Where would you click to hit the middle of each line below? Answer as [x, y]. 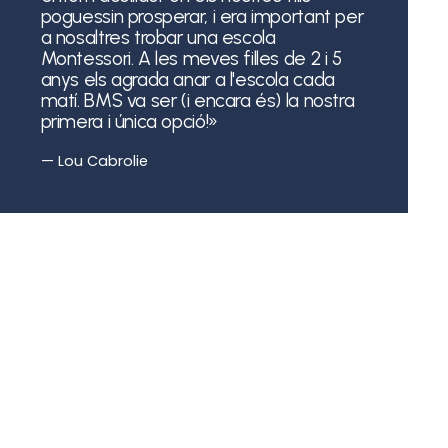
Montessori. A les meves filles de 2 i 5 [191, 58]
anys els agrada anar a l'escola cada [187, 79]
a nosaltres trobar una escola [158, 37]
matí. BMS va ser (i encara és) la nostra [197, 100]
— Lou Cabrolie [94, 161]
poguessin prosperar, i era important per [202, 16]
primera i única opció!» [129, 121]
